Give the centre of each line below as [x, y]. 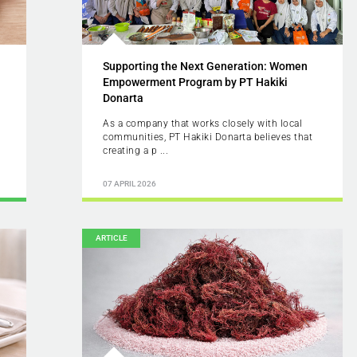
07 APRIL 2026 [130, 184]
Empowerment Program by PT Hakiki [196, 82]
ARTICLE [111, 238]
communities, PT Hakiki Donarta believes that [208, 137]
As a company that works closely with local [203, 123]
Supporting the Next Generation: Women [206, 66]
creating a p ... [136, 150]
